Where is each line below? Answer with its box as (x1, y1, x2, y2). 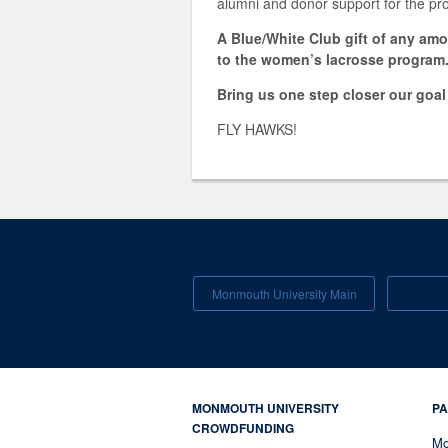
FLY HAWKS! (217, 119, 297, 139)
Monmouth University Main (211, 285, 357, 302)
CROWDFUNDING (192, 419, 294, 437)
